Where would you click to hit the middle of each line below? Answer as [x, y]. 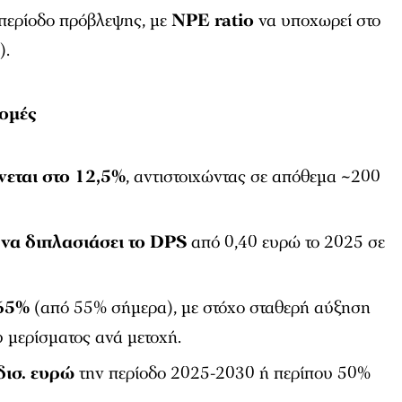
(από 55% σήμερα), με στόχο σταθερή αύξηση [201, 307]
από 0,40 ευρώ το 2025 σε [286, 242]
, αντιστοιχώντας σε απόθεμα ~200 [253, 176]
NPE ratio [213, 20]
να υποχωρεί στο [318, 20]
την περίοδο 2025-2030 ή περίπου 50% [223, 373]
